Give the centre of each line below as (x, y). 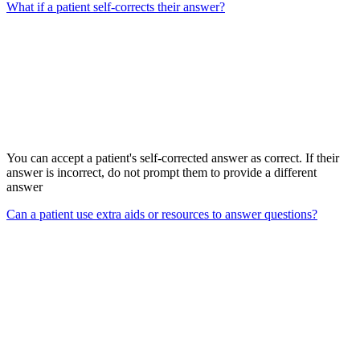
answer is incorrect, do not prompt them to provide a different (162, 173)
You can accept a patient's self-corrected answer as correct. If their (173, 158)
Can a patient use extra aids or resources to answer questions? (162, 215)
